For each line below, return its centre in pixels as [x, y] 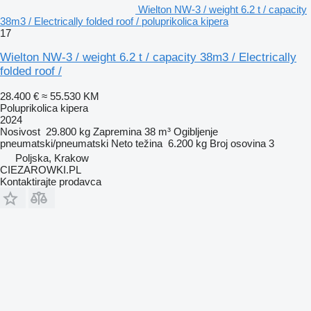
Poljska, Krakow [52, 158]
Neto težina [137, 143]
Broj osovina [238, 143]
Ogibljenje [196, 131]
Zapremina [117, 131]
